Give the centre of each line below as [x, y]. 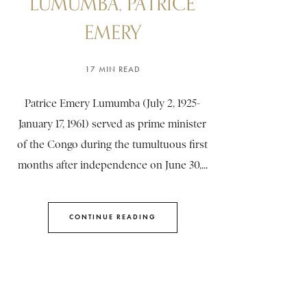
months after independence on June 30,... [112, 165]
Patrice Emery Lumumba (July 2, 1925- [112, 103]
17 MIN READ [112, 69]
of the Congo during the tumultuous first [112, 144]
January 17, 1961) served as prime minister [112, 124]
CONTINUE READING [112, 217]
